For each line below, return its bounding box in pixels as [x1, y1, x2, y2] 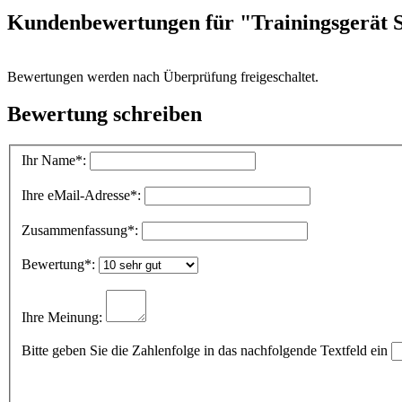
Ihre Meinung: [22, 309, 102, 325]
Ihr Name [22, 152, 75, 168]
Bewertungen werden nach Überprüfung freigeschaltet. [7, 68, 319, 84]
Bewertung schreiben [7, 102, 202, 127]
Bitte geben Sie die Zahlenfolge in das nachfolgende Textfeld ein [22, 342, 388, 358]
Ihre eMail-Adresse [22, 187, 130, 203]
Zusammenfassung [22, 222, 127, 238]
